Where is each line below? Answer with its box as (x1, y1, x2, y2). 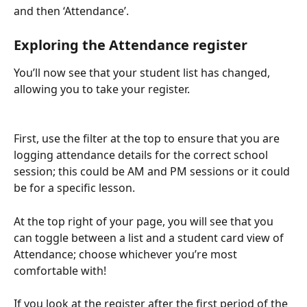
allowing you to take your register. (14, 81, 193, 97)
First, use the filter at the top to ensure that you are (14, 131, 282, 147)
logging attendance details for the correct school (14, 147, 271, 163)
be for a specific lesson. (14, 180, 135, 196)
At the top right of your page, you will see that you (14, 213, 276, 229)
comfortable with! (14, 262, 106, 278)
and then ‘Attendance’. (14, 3, 129, 19)
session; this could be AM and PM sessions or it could (14, 164, 293, 180)
